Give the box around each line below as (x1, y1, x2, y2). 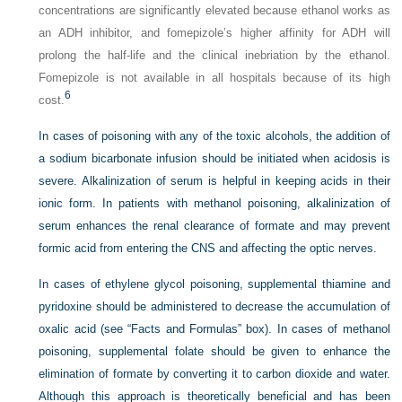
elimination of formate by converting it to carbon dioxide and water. (39, 367, 390, 381)
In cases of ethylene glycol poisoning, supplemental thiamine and (39, 277, 390, 292)
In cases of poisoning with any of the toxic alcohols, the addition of (39, 129, 390, 144)
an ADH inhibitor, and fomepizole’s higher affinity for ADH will (39, 26, 390, 40)
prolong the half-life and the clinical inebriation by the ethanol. (39, 48, 390, 63)
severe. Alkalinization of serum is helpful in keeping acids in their (39, 174, 390, 188)
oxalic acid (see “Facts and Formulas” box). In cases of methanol (39, 322, 390, 336)
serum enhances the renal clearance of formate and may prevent (39, 219, 390, 233)
